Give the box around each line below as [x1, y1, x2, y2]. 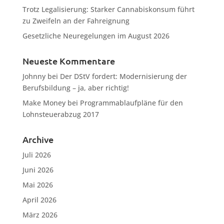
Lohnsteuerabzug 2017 [22, 109, 99, 119]
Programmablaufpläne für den [79, 98, 183, 107]
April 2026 [22, 195, 56, 204]
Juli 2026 [22, 150, 51, 159]
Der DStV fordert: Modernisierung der [59, 71, 187, 81]
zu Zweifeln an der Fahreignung [22, 16, 129, 25]
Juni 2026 [22, 165, 53, 174]
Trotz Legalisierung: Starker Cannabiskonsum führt [22, 4, 194, 14]
